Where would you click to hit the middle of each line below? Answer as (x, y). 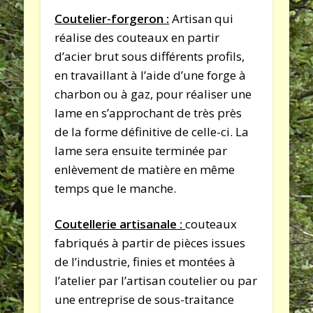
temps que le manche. (116, 188)
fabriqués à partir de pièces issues (150, 242)
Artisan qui (202, 18)
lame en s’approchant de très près (148, 112)
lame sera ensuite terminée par (141, 150)
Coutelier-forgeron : (112, 18)
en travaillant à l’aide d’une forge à (151, 75)
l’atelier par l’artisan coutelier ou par (156, 280)
